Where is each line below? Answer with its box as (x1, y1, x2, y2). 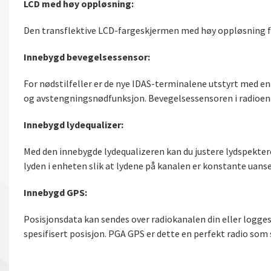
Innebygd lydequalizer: (24, 118, 123, 131)
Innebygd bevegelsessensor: (24, 50, 150, 63)
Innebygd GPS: (24, 186, 87, 198)
